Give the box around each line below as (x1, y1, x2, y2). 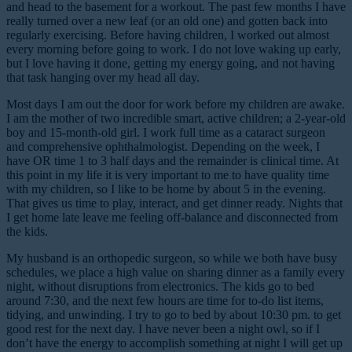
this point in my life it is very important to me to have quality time (6, 167, 329, 181)
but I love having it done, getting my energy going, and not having (6, 56, 335, 70)
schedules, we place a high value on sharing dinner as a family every (6, 265, 345, 279)
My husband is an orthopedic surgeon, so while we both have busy (6, 251, 337, 265)
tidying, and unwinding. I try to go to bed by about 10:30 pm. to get (6, 307, 341, 321)
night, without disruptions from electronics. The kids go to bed (6, 279, 314, 293)
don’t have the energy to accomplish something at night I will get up (6, 335, 343, 350)
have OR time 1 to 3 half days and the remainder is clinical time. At (6, 153, 339, 167)
